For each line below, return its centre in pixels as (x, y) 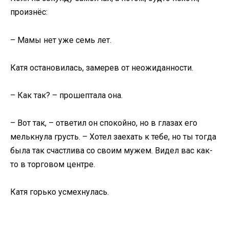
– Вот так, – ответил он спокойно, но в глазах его (104, 123)
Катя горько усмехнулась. (60, 192)
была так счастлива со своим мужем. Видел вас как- (111, 151)
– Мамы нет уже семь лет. (61, 40)
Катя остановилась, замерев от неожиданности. (102, 67)
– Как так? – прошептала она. (66, 95)
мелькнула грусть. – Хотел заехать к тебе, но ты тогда (113, 137)
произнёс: (29, 12)
